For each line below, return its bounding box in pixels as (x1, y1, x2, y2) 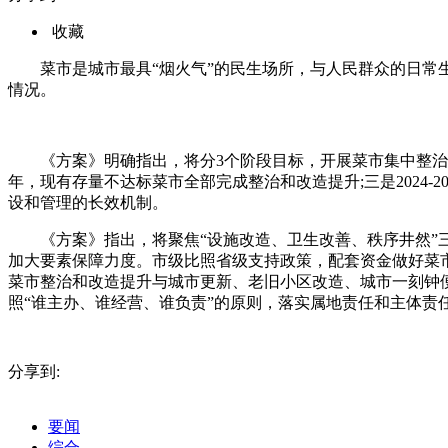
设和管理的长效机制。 (8, 193, 168, 211)
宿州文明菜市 (86, 330, 170, 346)
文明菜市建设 (322, 330, 406, 346)
